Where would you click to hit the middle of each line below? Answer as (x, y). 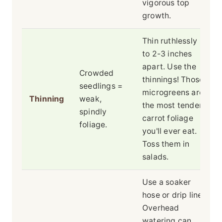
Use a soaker (167, 182)
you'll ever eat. (170, 131)
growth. (157, 16)
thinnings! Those (173, 80)
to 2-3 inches (167, 54)
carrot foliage (168, 118)
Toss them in (166, 144)
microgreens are (173, 93)
